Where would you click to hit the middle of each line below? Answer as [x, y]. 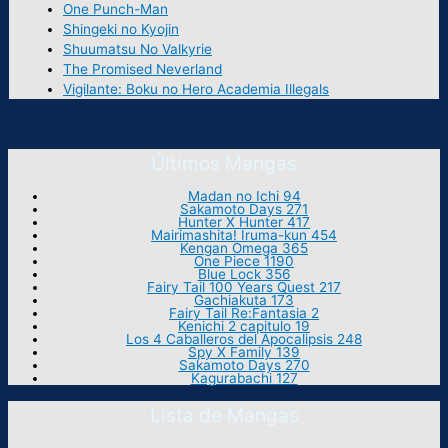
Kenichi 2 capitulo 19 [244, 326]
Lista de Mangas [224, 415]
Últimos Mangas [224, 162]
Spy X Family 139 [244, 352]
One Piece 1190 [244, 261]
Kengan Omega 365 [244, 248]
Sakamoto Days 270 [244, 365]
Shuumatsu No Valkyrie [138, 48]
